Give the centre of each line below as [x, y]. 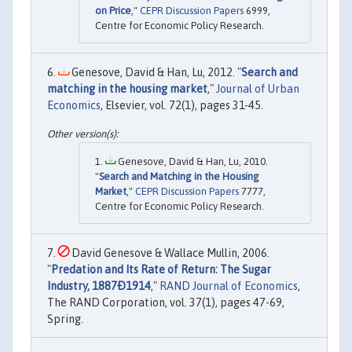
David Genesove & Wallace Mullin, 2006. [169, 253]
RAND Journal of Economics [229, 286]
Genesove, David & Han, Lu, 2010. [192, 161]
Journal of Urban [258, 89]
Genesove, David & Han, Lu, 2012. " [155, 73]
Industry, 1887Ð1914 [99, 286]
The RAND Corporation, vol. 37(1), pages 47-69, [166, 302]
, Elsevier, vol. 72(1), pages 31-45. [182, 106]
